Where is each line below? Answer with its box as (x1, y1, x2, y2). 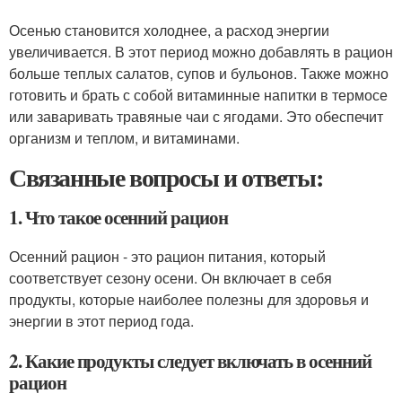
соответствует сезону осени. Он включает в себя (9, 267, 332, 288)
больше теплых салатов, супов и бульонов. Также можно (9, 63, 389, 83)
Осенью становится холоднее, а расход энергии (9, 20, 329, 40)
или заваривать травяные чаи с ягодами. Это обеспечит (9, 106, 383, 127)
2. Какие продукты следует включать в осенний (9, 347, 371, 374)
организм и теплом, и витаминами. (9, 127, 240, 148)
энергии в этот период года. (9, 310, 194, 331)
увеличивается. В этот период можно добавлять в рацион (9, 41, 393, 62)
